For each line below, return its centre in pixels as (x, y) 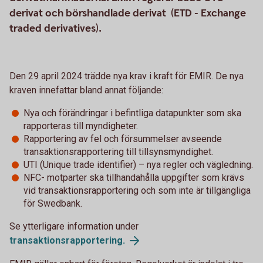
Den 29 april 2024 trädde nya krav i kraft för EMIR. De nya (127, 76)
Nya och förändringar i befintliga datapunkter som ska (132, 113)
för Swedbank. (53, 203)
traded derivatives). (57, 28)
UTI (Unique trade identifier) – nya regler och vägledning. (138, 165)
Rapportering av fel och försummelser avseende (123, 139)
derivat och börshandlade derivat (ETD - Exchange (128, 13)
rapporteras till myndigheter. (81, 126)
